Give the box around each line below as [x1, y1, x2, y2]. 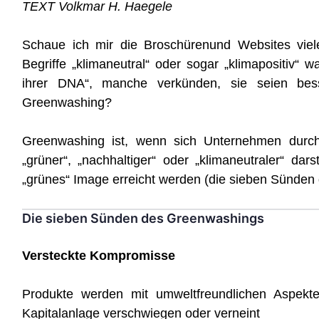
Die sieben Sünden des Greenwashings [22, 211, 264, 226]
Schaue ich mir [22, 38, 114, 52]
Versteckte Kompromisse [22, 249, 175, 263]
